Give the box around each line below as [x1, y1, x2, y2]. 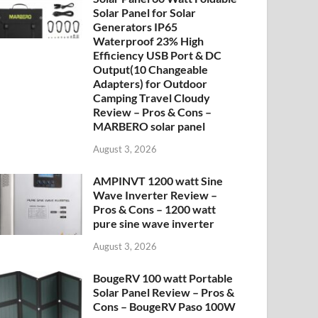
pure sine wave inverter [93, 216, 215, 230]
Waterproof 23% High [93, 34, 204, 48]
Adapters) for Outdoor [93, 77, 208, 90]
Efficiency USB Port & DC [93, 48, 222, 62]
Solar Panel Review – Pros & [93, 285, 235, 299]
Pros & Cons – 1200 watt [93, 202, 216, 216]
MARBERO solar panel [93, 119, 206, 133]
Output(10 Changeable [93, 62, 209, 76]
